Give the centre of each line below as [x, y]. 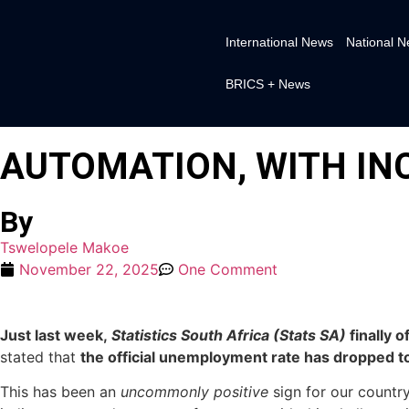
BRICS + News [267, 84]
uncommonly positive [197, 392]
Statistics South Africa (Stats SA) [229, 335]
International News [279, 42]
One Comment [228, 269]
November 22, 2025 [89, 269]
